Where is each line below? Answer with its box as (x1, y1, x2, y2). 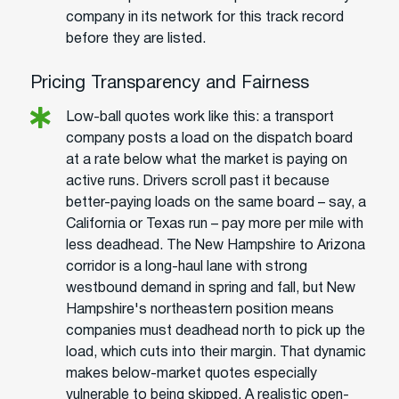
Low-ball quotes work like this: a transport (66, 110, 334, 124)
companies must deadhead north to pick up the (66, 324, 365, 338)
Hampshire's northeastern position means (66, 303, 334, 316)
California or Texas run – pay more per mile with (66, 217, 363, 231)
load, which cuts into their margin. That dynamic (66, 346, 366, 359)
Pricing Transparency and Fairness (30, 75, 309, 92)
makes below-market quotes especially (66, 367, 317, 380)
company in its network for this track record (66, 11, 344, 24)
